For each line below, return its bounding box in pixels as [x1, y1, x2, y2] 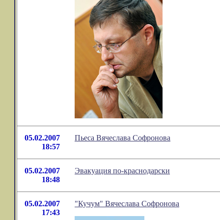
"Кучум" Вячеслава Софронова [75, 199, 179, 208]
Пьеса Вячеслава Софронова [75, 134, 170, 142]
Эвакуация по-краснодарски [75, 166, 170, 175]
